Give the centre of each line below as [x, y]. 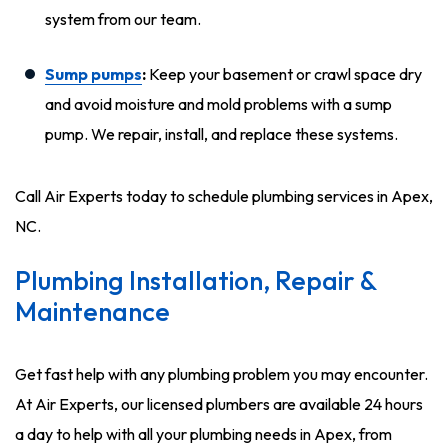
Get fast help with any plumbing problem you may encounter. [221, 374]
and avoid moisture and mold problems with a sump [218, 104]
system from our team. [123, 19]
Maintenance [92, 311]
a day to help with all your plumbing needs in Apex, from [203, 434]
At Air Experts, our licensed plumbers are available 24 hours [219, 404]
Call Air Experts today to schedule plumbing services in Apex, [224, 196]
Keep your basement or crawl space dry [284, 74]
